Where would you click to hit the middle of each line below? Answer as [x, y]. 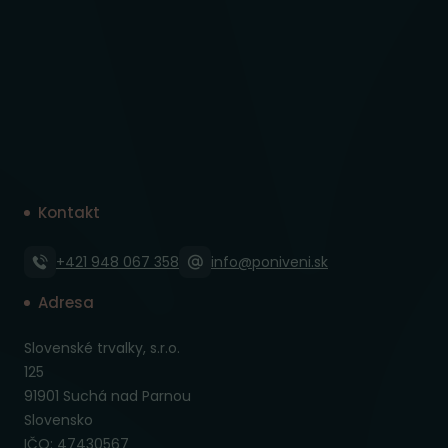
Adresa [66, 303]
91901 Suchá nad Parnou [107, 396]
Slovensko [58, 420]
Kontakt [69, 213]
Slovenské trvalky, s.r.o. [102, 348]
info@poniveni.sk [269, 262]
